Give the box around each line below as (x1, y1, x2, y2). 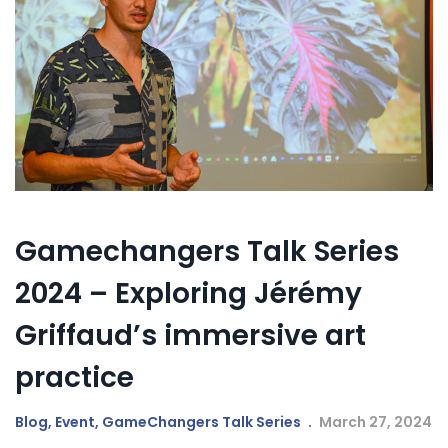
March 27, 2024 (319, 412, 432, 433)
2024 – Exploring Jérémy (15, 274, 362, 314)
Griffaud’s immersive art (15, 316, 366, 356)
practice (15, 358, 134, 398)
